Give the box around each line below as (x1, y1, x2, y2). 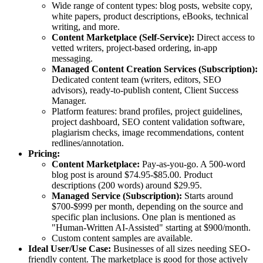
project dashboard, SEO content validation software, (52, 117, 245, 127)
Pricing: (28, 149, 60, 159)
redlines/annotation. (52, 138, 124, 149)
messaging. (52, 53, 93, 64)
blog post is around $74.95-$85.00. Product (52, 170, 213, 180)
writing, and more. (52, 22, 120, 32)
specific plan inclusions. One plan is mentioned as (52, 212, 235, 222)
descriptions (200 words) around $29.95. (52, 180, 202, 191)
